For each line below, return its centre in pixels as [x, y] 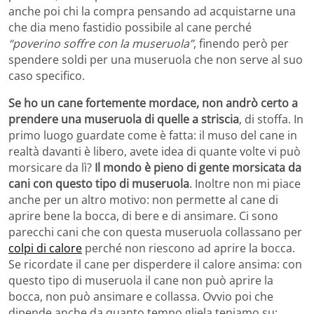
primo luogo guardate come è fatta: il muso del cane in [153, 136]
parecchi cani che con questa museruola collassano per [155, 232]
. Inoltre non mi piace [245, 184]
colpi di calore [45, 248]
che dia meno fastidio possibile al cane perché [130, 28]
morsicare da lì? [52, 168]
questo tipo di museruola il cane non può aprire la [141, 281]
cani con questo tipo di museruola [99, 184]
